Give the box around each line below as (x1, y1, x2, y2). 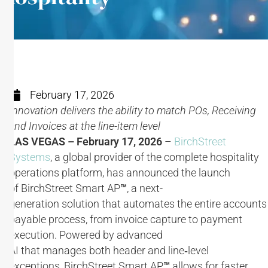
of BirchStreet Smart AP (9, 182, 120, 194)
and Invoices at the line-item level (9, 120, 160, 132)
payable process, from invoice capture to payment (9, 213, 242, 226)
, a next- (127, 182, 163, 194)
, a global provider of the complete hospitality (50, 151, 259, 163)
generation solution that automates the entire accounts (9, 197, 267, 210)
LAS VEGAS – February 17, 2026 (9, 135, 162, 148)
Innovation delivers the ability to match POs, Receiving (9, 104, 256, 117)
